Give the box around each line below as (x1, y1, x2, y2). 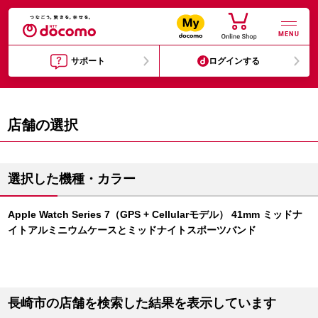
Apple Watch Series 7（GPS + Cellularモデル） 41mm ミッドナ (8, 209, 302, 220)
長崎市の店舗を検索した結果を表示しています (8, 296, 276, 310)
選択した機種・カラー (8, 172, 136, 186)
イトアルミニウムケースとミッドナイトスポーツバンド (8, 224, 256, 236)
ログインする (209, 56, 261, 66)
